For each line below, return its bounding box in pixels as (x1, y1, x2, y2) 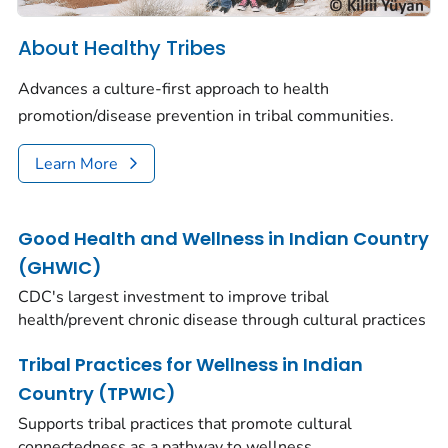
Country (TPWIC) (18, 381, 176, 407)
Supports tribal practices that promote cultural (18, 412, 352, 435)
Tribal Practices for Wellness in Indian (18, 352, 363, 378)
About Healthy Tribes (18, 33, 226, 62)
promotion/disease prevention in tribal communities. (18, 105, 394, 128)
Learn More (35, 152, 118, 175)
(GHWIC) (18, 254, 102, 280)
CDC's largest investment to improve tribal (18, 286, 329, 309)
